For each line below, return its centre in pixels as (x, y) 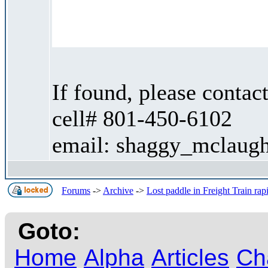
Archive (118, 190)
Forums (76, 190)
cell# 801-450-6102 (142, 118)
